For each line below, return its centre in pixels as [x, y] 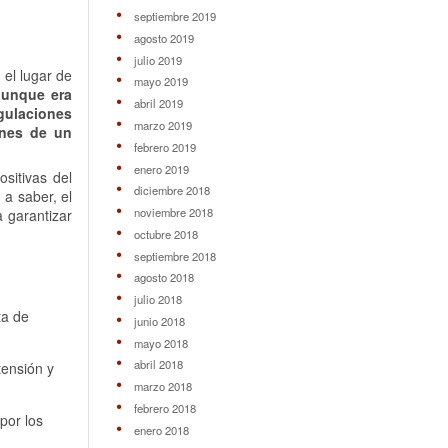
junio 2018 [159, 320]
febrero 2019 [164, 146]
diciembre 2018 [171, 190]
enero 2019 [161, 168]
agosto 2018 [163, 277]
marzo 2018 [162, 386]
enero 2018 [161, 429]
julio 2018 [157, 299]
